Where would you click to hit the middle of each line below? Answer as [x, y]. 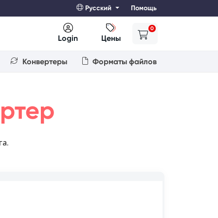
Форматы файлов [124, 62]
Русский [99, 8]
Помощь [144, 8]
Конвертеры [44, 62]
